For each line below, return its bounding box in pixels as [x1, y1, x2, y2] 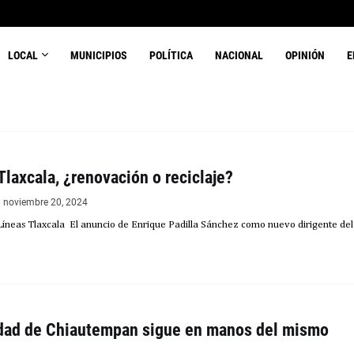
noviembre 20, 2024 [3, 197, 88, 208]
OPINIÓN [285, 49, 326, 62]
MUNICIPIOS [70, 49, 128, 62]
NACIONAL [215, 49, 264, 62]
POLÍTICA [149, 49, 194, 62]
